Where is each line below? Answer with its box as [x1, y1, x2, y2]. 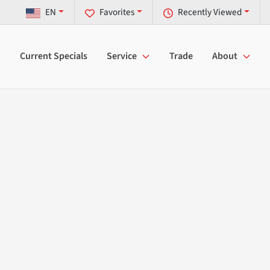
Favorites [99, 5, 135, 19]
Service [107, 49, 137, 63]
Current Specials [20, 49, 87, 63]
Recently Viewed [178, 5, 242, 19]
